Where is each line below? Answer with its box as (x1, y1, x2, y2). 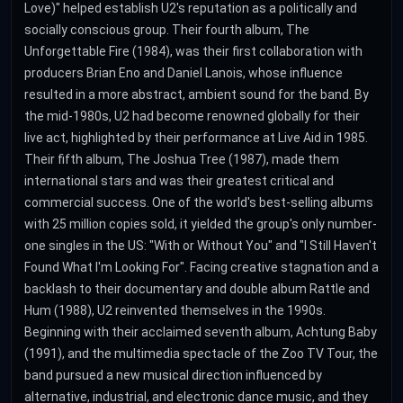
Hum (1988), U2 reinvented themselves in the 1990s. (24, 303, 326, 318)
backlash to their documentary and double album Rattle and (24, 282, 370, 297)
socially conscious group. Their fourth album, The (24, 22, 309, 38)
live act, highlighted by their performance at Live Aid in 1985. (24, 130, 368, 146)
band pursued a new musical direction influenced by (24, 368, 322, 383)
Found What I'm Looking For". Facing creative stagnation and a (24, 260, 379, 275)
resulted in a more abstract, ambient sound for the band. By (24, 87, 369, 103)
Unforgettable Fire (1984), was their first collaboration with (24, 44, 363, 59)
